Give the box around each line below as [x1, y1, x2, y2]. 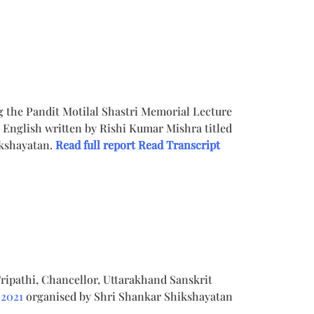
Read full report [55, 137, 135, 152]
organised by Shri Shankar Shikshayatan [26, 288, 233, 303]
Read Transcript [138, 137, 220, 152]
